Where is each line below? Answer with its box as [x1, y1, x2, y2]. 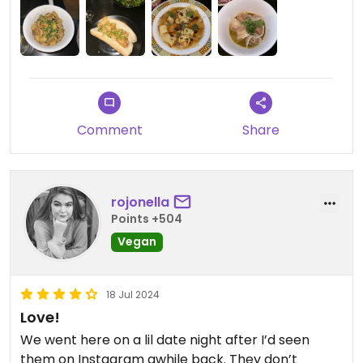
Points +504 [111, 211, 182, 228]
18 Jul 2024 [106, 287, 160, 301]
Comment [76, 120, 143, 139]
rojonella [111, 193, 169, 212]
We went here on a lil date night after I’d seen [20, 330, 310, 349]
